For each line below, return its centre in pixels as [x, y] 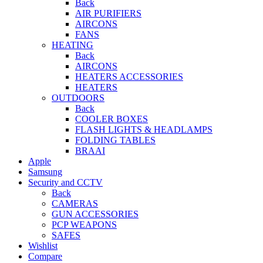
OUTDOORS [78, 98]
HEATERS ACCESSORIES [129, 77]
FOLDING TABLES [115, 140]
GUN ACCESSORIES [95, 214]
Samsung [45, 172]
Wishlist [43, 246]
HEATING [73, 45]
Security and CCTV [65, 183]
